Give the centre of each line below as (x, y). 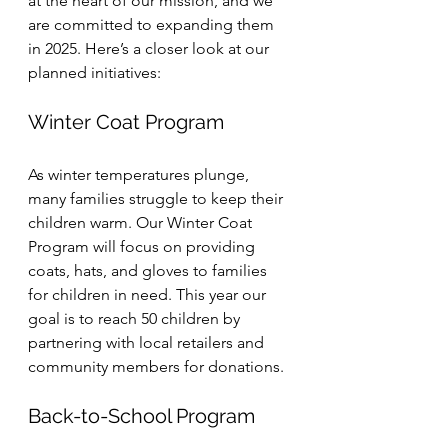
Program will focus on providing (143, 246)
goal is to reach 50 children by (136, 318)
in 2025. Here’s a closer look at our (150, 48)
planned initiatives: (94, 72)
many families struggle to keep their (157, 198)
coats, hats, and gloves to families (149, 270)
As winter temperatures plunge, (140, 174)
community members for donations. (156, 366)
